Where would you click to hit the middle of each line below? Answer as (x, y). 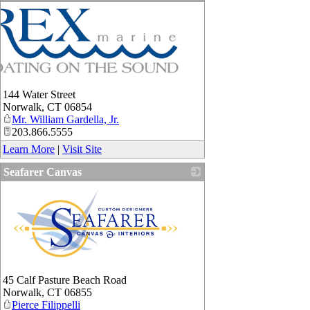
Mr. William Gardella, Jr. (65, 120)
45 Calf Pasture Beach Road (65, 280)
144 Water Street (39, 95)
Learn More (29, 149)
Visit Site (82, 149)
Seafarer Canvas (43, 172)
